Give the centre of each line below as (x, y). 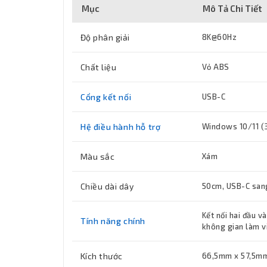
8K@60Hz (220, 37)
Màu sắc (98, 157)
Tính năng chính (113, 221)
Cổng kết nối (106, 97)
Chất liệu (99, 67)
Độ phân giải (105, 38)
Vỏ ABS (216, 67)
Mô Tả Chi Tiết (232, 9)
